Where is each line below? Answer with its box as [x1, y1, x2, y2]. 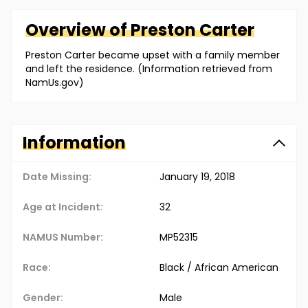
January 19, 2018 [159, 170, 235, 184]
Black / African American [159, 261, 278, 275]
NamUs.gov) [25, 76, 84, 90]
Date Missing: [23, 170, 91, 184]
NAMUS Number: [23, 230, 103, 245]
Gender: [23, 291, 63, 305]
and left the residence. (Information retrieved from [25, 62, 272, 76]
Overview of [25, 19, 131, 42]
